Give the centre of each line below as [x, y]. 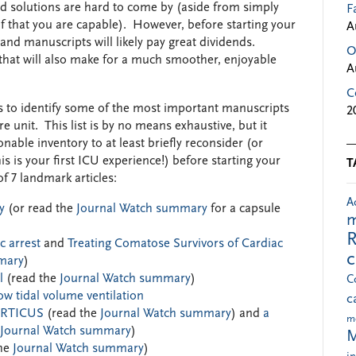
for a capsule [246, 209]
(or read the [41, 209]
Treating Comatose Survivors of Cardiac [175, 244]
